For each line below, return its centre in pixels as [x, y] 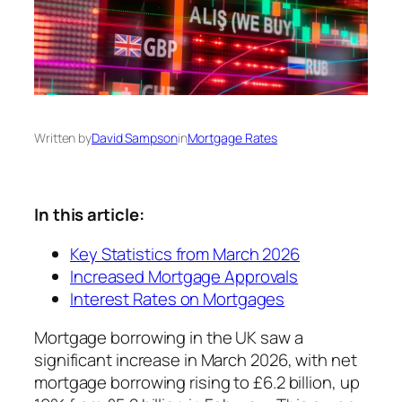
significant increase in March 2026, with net [196, 360]
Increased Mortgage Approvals [184, 276]
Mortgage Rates [232, 138]
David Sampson [135, 138]
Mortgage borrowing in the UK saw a [169, 338]
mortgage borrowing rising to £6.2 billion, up [197, 383]
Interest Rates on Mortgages [178, 298]
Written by [63, 138]
